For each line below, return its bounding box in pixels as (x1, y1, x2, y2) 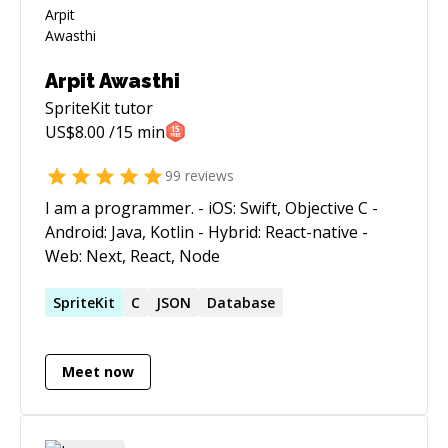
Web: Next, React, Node (45, 244, 220, 267)
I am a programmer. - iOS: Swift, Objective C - (45, 196, 198, 219)
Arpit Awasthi (45, 68, 180, 93)
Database (207, 292, 275, 312)
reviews (181, 166, 234, 186)
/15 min (105, 120, 165, 143)
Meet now (62, 362, 134, 382)
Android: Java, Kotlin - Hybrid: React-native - (45, 220, 368, 243)
